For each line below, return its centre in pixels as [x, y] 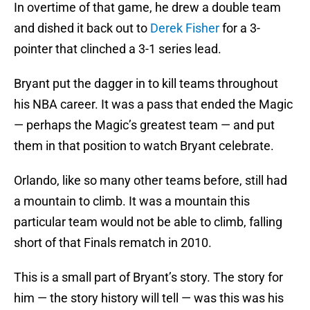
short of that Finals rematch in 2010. [113, 243]
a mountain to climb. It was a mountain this [132, 201]
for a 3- [240, 28]
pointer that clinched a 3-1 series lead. [118, 49]
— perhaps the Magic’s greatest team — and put [144, 125]
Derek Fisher [185, 28]
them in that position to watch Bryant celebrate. [144, 146]
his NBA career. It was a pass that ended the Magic [153, 104]
